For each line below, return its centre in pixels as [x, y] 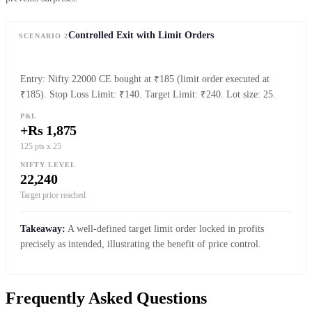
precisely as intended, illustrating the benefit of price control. [141, 244]
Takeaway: [43, 228]
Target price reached [53, 195]
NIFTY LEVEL [48, 164]
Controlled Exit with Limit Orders [141, 36]
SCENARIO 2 [44, 36]
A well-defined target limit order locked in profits [165, 228]
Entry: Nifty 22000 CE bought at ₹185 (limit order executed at [145, 79]
